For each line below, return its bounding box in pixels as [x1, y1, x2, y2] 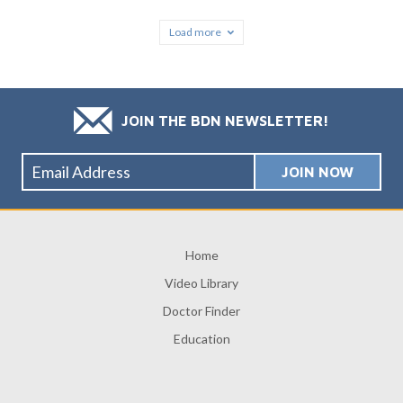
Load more [169, 25, 221, 39]
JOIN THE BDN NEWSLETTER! [121, 112, 329, 129]
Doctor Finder [163, 303, 240, 319]
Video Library [165, 275, 238, 291]
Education [173, 331, 230, 347]
